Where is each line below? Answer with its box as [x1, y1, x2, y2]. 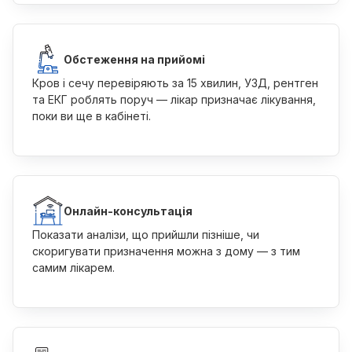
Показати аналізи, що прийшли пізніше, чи [32, 228, 259, 241]
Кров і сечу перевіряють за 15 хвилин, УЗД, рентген [32, 76, 318, 90]
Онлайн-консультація [64, 203, 192, 218]
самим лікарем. [32, 261, 115, 274]
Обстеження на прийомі [64, 52, 205, 66]
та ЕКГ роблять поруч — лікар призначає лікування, [32, 93, 316, 106]
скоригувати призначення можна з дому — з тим [32, 244, 300, 258]
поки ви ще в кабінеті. [32, 109, 151, 123]
